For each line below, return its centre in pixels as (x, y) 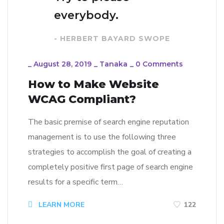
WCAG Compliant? (82, 99)
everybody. (86, 15)
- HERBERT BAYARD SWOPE (112, 38)
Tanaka (113, 64)
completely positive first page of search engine (110, 167)
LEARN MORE (60, 204)
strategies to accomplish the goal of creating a (110, 152)
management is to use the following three (102, 137)
